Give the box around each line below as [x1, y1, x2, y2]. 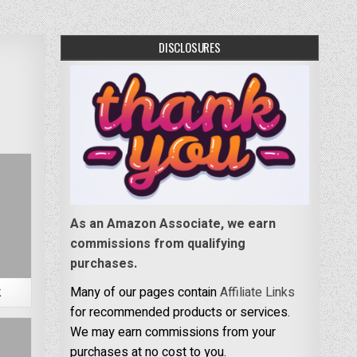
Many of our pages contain [69, 282, 220, 302]
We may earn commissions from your [69, 322, 276, 342]
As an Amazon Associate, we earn [69, 214, 276, 233]
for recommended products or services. [69, 302, 290, 322]
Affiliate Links [219, 282, 295, 302]
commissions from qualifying [69, 233, 245, 253]
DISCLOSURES [158, 37, 221, 56]
